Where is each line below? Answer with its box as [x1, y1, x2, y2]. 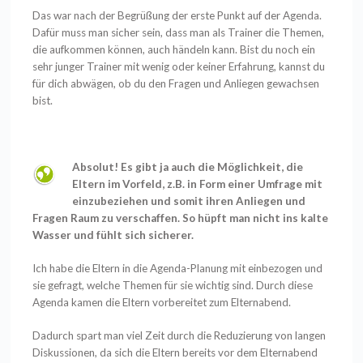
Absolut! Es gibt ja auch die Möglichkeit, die [72, 160, 304, 173]
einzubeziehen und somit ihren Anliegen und [72, 194, 306, 207]
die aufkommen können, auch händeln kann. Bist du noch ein [32, 42, 316, 56]
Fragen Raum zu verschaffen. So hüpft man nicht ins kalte [32, 211, 329, 224]
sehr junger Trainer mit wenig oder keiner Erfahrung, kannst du [32, 59, 326, 73]
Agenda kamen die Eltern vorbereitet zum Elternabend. [32, 296, 294, 310]
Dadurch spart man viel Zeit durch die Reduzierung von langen [32, 329, 327, 343]
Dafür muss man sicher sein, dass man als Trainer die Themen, [32, 25, 325, 39]
